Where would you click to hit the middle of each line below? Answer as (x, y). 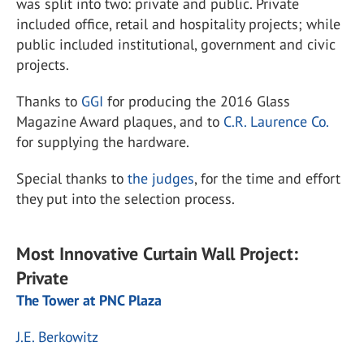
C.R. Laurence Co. (276, 121)
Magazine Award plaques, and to (120, 121)
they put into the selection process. (126, 199)
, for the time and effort (267, 178)
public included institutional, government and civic (176, 44)
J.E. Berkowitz (57, 337)
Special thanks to (72, 178)
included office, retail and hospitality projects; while (178, 24)
